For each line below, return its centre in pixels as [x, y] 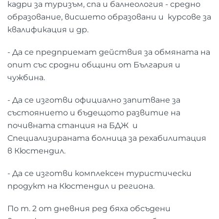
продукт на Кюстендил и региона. [81, 186]
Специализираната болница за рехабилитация [107, 138]
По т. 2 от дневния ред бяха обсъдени [89, 208]
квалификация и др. [48, 29]
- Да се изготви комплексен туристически [99, 173]
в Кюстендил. [36, 151]
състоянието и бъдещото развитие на [94, 112]
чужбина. [26, 77]
